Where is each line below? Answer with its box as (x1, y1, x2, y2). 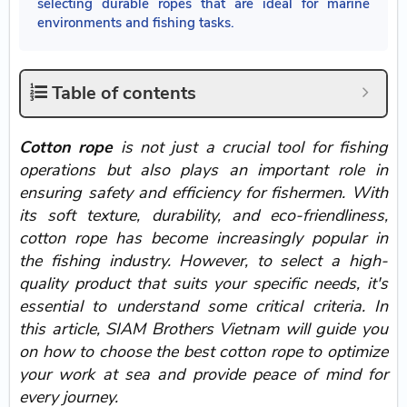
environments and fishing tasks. (37, 14, 235, 33)
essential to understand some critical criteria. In (19, 295, 388, 318)
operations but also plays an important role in (19, 159, 388, 182)
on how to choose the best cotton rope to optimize (19, 341, 388, 363)
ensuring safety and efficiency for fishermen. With (19, 182, 388, 204)
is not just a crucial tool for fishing (113, 136, 388, 159)
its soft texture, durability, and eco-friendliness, (19, 204, 388, 227)
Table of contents (52, 81, 197, 106)
